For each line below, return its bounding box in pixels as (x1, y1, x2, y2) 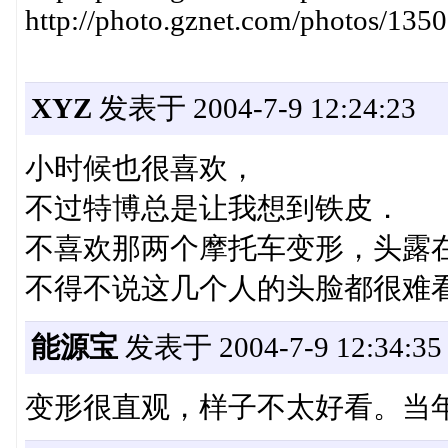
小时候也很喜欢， (24, 152, 257, 185)
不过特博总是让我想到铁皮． (24, 192, 402, 225)
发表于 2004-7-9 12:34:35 (117, 331, 442, 364)
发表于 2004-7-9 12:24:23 (91, 92, 416, 125)
